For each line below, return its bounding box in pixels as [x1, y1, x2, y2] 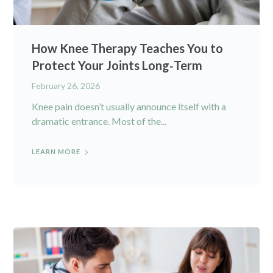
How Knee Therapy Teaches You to [32, 41, 224, 56]
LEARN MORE [32, 147, 81, 156]
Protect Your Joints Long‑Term [32, 58, 203, 73]
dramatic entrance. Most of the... [32, 115, 167, 127]
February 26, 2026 [32, 80, 101, 91]
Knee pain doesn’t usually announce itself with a [32, 101, 227, 113]
